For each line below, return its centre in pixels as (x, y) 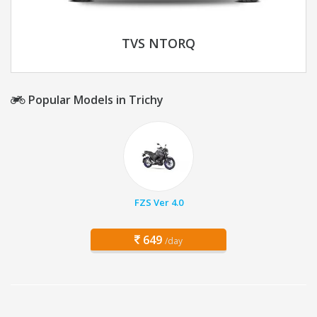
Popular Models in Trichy (94, 100)
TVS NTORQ (158, 44)
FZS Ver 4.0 (158, 203)
